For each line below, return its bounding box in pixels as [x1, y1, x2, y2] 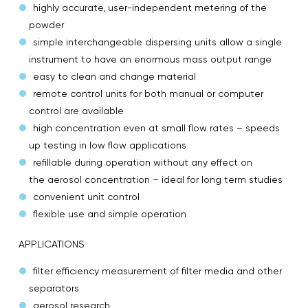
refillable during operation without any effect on [33, 156, 252, 168]
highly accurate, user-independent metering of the [33, 1, 267, 13]
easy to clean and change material [33, 70, 196, 82]
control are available [29, 104, 124, 116]
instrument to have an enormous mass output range [29, 53, 272, 65]
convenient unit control [33, 190, 140, 202]
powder [29, 19, 64, 30]
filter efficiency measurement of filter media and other [33, 265, 282, 276]
